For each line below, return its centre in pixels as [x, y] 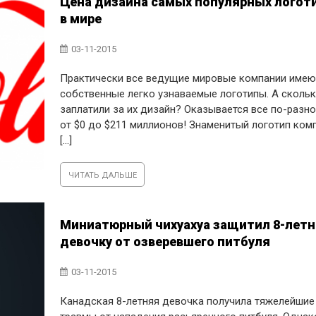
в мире [81, 18]
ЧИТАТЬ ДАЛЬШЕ [102, 175]
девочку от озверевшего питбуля [165, 242]
